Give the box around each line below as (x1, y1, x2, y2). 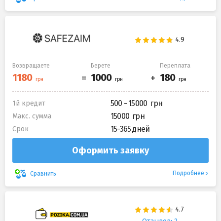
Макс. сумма (12, 112, 51, 121)
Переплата (160, 62, 190, 70)
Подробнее (173, 170, 204, 177)
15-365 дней (110, 124, 150, 134)
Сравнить (29, 170, 58, 177)
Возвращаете (12, 62, 50, 70)
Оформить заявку (72, 145, 149, 156)
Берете (91, 62, 110, 70)
